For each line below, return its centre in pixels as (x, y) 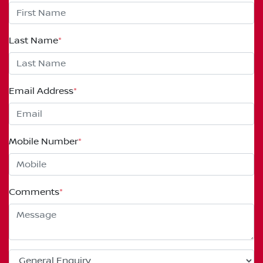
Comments (34, 192)
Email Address (41, 91)
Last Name (33, 41)
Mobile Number (43, 142)
